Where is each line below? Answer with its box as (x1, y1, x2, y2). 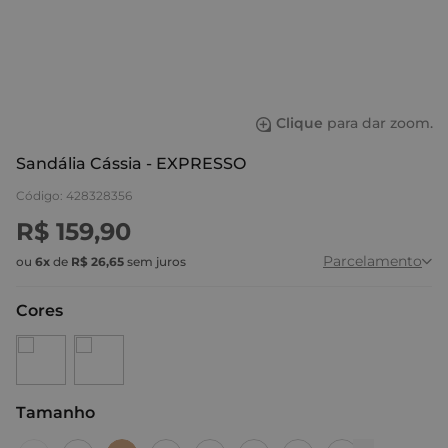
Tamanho (16, 403, 95, 422)
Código (16, 188, 60, 203)
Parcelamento (323, 252, 422, 270)
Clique (276, 114, 323, 132)
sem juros (124, 254, 186, 269)
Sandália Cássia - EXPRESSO (16, 154, 246, 173)
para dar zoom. (323, 114, 433, 132)
